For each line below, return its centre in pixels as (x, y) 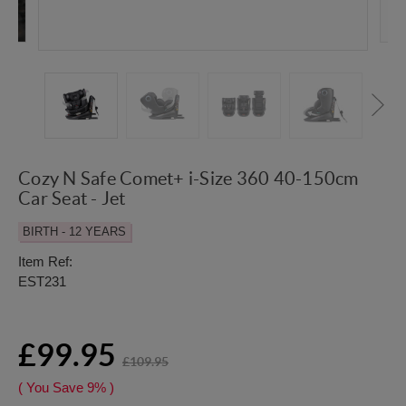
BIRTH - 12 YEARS (74, 232)
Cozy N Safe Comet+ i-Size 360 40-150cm (188, 179)
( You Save (51, 388)
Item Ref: (45, 262)
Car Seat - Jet (72, 199)
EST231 (42, 282)
